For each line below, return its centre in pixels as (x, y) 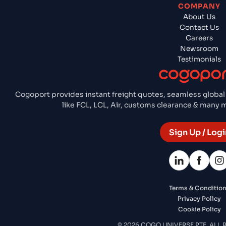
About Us (199, 17)
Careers (199, 38)
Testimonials (199, 60)
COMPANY (199, 7)
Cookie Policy (199, 209)
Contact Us (199, 28)
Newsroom (199, 49)
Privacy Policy (199, 199)
